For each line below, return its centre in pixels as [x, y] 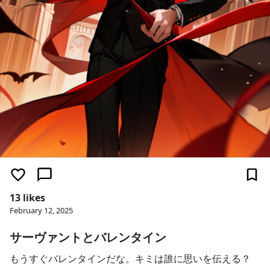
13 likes [27, 198]
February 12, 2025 [41, 210]
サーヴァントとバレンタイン [88, 237]
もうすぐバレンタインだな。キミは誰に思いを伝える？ [130, 259]
